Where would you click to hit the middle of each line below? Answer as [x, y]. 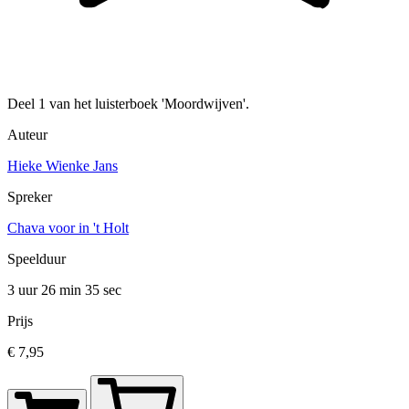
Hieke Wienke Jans [63, 165]
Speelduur [37, 258]
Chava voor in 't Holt [68, 227]
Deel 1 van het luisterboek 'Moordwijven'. [128, 103]
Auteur [27, 134]
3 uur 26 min [46, 289]
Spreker [30, 196]
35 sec [103, 289]
